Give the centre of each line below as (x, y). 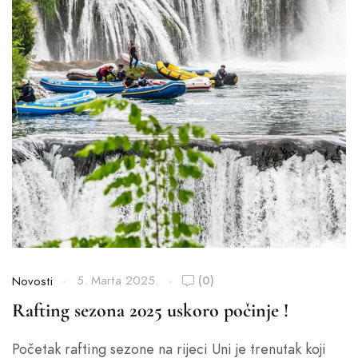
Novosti (32, 281)
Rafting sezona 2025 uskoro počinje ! (150, 310)
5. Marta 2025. (117, 280)
